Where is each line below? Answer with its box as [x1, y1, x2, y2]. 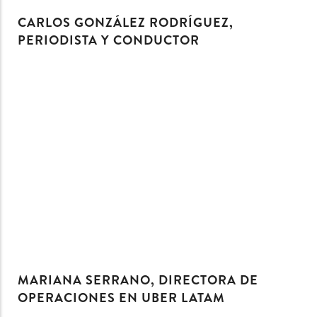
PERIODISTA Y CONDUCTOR [18, 30, 200, 50]
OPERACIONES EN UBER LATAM [18, 289, 225, 308]
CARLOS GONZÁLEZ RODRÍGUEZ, [18, 13, 234, 32]
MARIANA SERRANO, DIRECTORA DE [18, 271, 258, 290]
